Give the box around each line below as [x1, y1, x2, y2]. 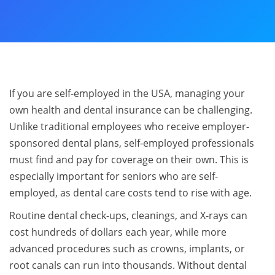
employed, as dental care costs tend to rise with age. [9, 186, 252, 199]
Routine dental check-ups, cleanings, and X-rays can [9, 209, 247, 222]
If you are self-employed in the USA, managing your [9, 87, 245, 100]
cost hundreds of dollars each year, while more [9, 225, 227, 239]
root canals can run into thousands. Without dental [9, 258, 247, 272]
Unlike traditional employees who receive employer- [9, 120, 249, 133]
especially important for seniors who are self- [9, 169, 218, 183]
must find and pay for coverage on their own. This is [9, 153, 249, 166]
